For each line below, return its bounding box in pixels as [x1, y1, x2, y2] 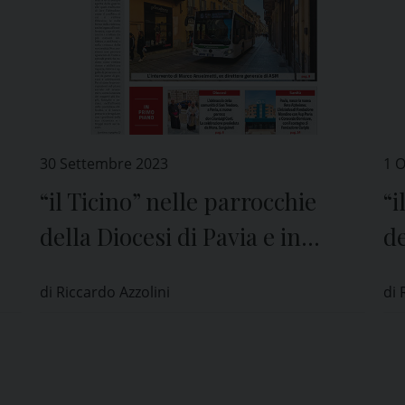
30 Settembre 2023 [40, 154, 168, 174]
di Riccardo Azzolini [40, 282, 170, 303]
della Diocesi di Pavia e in [40, 221, 301, 253]
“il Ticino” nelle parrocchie [40, 185, 316, 218]
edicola [40, 256, 114, 288]
